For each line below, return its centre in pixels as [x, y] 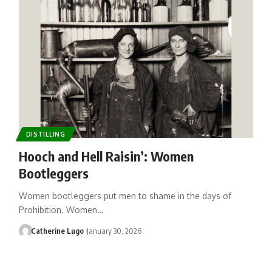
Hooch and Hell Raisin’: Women [106, 156]
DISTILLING [46, 134]
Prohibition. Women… [61, 209]
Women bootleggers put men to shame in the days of [125, 195]
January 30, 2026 [114, 230]
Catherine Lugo [58, 230]
